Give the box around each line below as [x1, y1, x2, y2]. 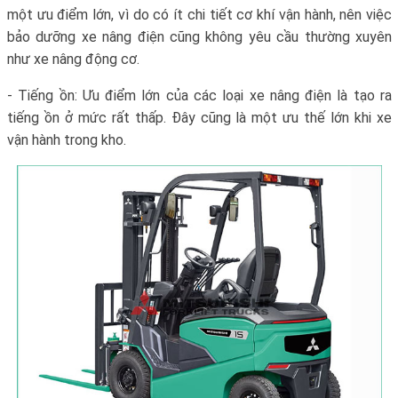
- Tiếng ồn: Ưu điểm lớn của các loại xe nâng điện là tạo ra [7, 87, 392, 105]
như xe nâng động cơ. [7, 51, 139, 68]
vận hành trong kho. [7, 131, 126, 149]
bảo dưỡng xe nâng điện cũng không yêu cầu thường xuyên [7, 28, 392, 46]
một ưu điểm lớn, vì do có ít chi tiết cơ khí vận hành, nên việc [7, 6, 392, 24]
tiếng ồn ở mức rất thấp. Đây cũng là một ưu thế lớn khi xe [7, 109, 392, 127]
